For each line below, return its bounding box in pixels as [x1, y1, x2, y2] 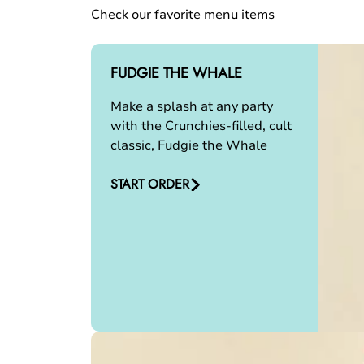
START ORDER [110, 175, 189, 193]
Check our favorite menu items [91, 6, 275, 24]
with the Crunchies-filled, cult [110, 117, 292, 135]
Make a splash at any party [110, 97, 273, 115]
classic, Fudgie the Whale [110, 136, 267, 154]
